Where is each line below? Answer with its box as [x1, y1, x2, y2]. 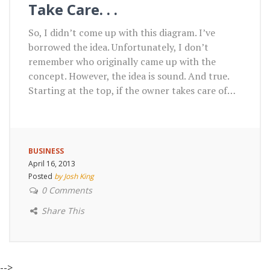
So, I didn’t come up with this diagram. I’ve [28, 25, 215, 39]
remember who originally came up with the [28, 54, 216, 68]
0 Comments [42, 184, 92, 196]
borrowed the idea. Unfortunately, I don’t [28, 40, 209, 54]
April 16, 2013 [28, 158, 75, 169]
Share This [42, 204, 84, 216]
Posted [28, 171, 54, 181]
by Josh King [54, 171, 94, 181]
